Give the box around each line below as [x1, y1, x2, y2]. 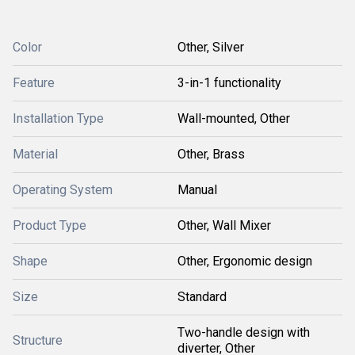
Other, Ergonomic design [177, 254, 312, 269]
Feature [13, 75, 55, 90]
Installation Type [13, 111, 104, 126]
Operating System [13, 182, 113, 197]
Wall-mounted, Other [177, 111, 290, 126]
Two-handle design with [177, 325, 310, 340]
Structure [13, 333, 63, 348]
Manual [177, 182, 217, 197]
